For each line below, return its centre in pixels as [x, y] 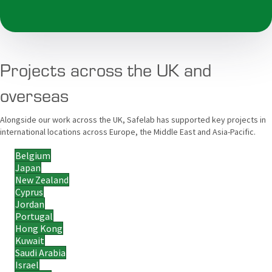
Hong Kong [39, 228]
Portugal [34, 216]
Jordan [30, 204]
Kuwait [30, 240]
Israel [27, 264]
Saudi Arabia [40, 252]
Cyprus [29, 192]
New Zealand [42, 179]
